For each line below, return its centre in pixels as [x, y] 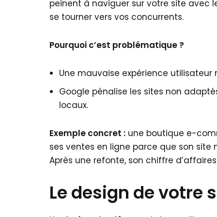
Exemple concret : [87, 133]
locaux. [74, 105]
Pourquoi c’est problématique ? [117, 45]
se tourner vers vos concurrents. [116, 17]
